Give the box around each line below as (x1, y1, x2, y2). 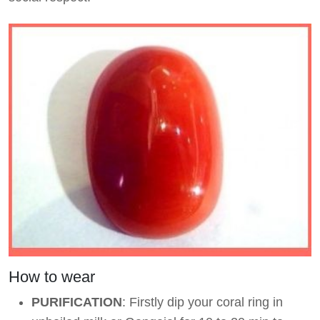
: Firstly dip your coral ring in (122, 294, 283, 309)
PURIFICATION (31, 294, 122, 309)
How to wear (9, 267, 95, 286)
